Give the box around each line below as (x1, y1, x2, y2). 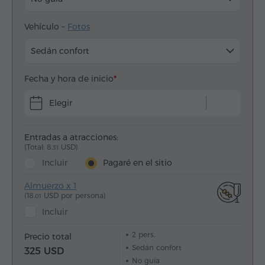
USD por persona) (41, 191, 106, 201)
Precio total (24, 231, 74, 242)
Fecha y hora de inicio (24, 73, 114, 85)
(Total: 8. (24, 143, 53, 152)
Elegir (49, 98, 72, 109)
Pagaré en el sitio (103, 157, 172, 169)
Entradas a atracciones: (24, 132, 118, 143)
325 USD (24, 245, 64, 257)
